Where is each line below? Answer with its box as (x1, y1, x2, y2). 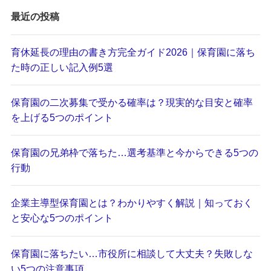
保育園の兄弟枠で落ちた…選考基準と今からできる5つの (10, 147, 258, 158)
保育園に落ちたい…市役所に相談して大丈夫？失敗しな (10, 247, 253, 259)
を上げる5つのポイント (10, 111, 113, 123)
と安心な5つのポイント (10, 212, 113, 224)
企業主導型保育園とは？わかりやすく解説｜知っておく (10, 197, 253, 209)
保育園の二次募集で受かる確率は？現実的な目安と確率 (10, 96, 253, 108)
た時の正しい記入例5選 (10, 61, 113, 73)
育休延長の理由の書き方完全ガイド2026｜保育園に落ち (10, 46, 255, 57)
